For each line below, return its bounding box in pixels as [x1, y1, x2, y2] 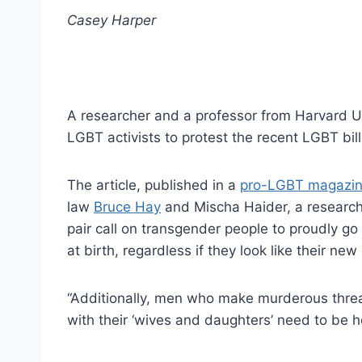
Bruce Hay [94, 199, 161, 216]
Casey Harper [67, 12, 156, 29]
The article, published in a [67, 177, 240, 194]
